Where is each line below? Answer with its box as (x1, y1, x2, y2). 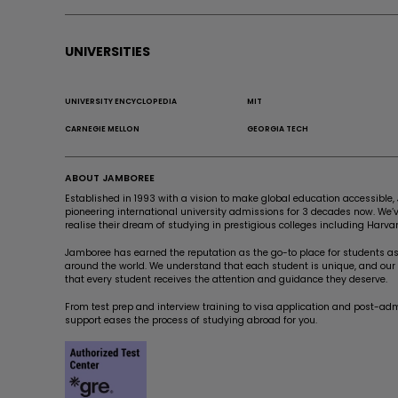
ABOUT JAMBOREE (65, 171, 155, 186)
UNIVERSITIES (65, 43, 151, 61)
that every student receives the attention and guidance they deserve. (65, 273, 388, 287)
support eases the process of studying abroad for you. (65, 314, 318, 328)
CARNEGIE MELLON (65, 123, 140, 135)
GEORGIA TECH (246, 123, 308, 135)
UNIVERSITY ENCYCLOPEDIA (65, 96, 178, 107)
